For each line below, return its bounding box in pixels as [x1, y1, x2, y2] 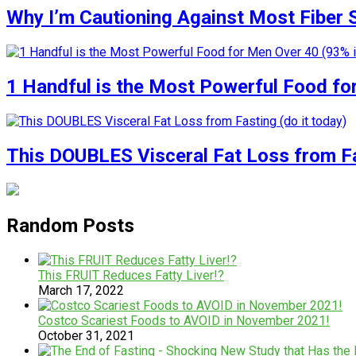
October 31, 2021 [38, 327, 134, 343]
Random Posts [6, 214, 134, 237]
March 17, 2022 [38, 282, 124, 298]
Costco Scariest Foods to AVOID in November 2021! [38, 312, 330, 328]
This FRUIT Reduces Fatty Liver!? [38, 267, 224, 283]
